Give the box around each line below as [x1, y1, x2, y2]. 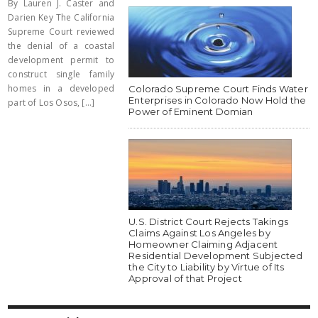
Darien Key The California [8, 11, 115, 23]
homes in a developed [8, 82, 115, 94]
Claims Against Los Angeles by [128, 227, 270, 238]
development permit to [8, 54, 115, 66]
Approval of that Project [128, 273, 242, 284]
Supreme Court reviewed [8, 26, 115, 38]
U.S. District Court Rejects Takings [128, 216, 289, 227]
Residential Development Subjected [128, 250, 303, 261]
